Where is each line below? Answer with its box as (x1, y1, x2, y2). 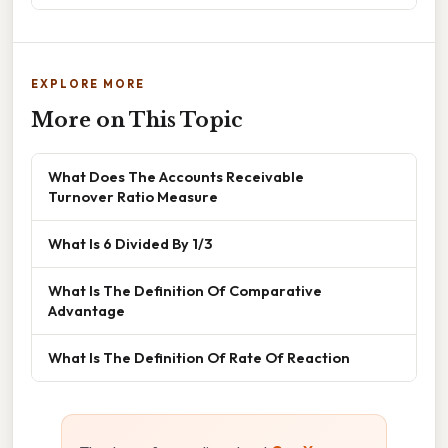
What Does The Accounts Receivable (48, 167, 304, 187)
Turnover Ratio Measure (48, 187, 218, 207)
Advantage (48, 301, 125, 321)
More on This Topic (31, 108, 243, 133)
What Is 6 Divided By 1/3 (48, 234, 212, 254)
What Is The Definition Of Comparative (48, 281, 322, 301)
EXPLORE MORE (31, 77, 145, 92)
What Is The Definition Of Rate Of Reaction (48, 348, 350, 368)
